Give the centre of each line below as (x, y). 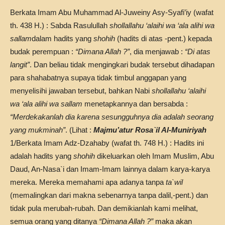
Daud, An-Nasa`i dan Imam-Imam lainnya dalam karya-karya (110, 169)
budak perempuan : (43, 51)
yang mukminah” (38, 130)
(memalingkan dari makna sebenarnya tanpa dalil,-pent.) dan (109, 195)
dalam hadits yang (63, 38)
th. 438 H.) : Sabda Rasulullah (60, 25)
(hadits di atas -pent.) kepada (163, 38)
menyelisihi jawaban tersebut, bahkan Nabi (81, 91)
